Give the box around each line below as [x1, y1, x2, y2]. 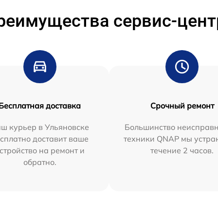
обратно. [23, 157, 56, 167]
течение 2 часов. [150, 145, 214, 155]
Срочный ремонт [150, 100, 214, 110]
